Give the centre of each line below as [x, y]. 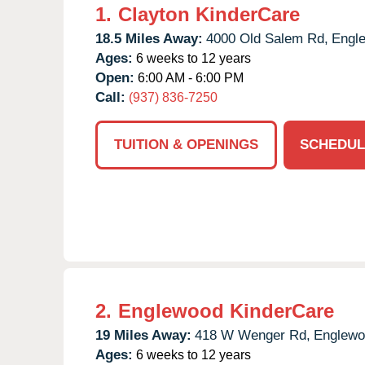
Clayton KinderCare [209, 14]
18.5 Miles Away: [149, 38]
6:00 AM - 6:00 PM [189, 77]
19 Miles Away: [143, 335]
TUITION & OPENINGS [186, 144]
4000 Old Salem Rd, [267, 38]
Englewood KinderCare [226, 310]
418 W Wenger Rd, [253, 335]
